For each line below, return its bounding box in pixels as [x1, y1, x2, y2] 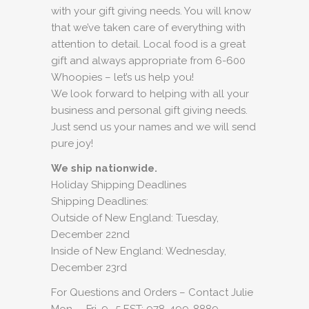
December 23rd [51, 261, 127, 274]
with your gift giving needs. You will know [51, 5, 251, 17]
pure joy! [51, 137, 93, 150]
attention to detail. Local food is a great [51, 38, 246, 50]
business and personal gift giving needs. [51, 104, 248, 117]
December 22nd [51, 228, 130, 241]
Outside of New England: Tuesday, [51, 212, 219, 224]
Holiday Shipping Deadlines [51, 179, 186, 191]
